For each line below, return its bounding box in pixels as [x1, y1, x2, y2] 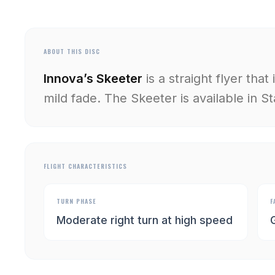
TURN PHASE [56, 196, 96, 206]
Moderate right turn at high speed [56, 214, 233, 227]
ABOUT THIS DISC [44, 47, 100, 56]
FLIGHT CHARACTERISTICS [44, 161, 127, 171]
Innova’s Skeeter [44, 71, 142, 86]
